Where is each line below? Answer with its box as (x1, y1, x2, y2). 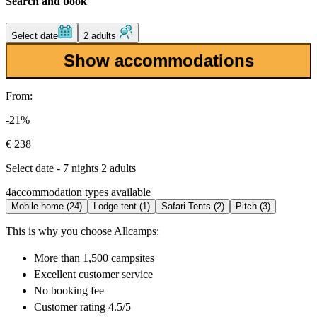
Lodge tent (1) (93, 201, 150, 212)
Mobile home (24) (11, 201, 82, 212)
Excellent (34, 268, 76, 281)
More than (34, 252, 83, 265)
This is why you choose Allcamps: (6, 225, 159, 238)
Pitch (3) (236, 201, 270, 212)
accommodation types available (11, 186, 151, 199)
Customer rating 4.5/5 (34, 301, 131, 313)
